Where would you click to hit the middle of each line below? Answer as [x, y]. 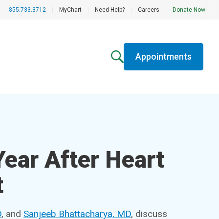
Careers [149, 10]
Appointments [163, 56]
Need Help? [110, 10]
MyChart [70, 10]
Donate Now [189, 10]
